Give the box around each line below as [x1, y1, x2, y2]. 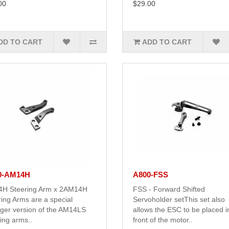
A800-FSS [133, 170, 168, 179]
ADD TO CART [142, 38, 192, 47]
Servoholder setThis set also [133, 195, 225, 204]
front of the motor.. [133, 216, 193, 224]
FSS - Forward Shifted [133, 185, 205, 194]
